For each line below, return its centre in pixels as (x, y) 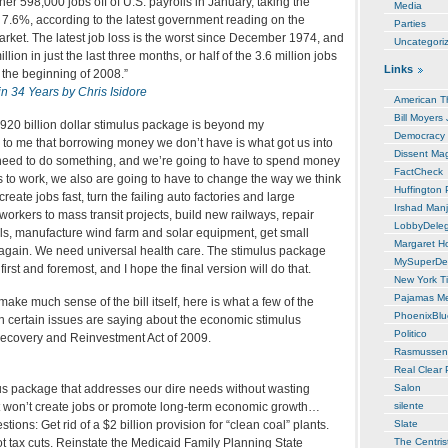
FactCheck (418, 171)
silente (409, 405)
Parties (410, 23)
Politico (410, 333)
